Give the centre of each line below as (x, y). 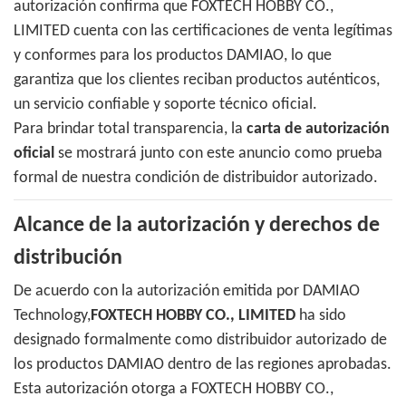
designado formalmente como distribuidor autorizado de (200, 341)
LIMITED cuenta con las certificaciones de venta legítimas (203, 32)
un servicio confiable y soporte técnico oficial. (165, 105)
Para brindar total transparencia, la (130, 130)
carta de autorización (318, 130)
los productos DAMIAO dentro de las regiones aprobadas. (203, 365)
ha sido (321, 316)
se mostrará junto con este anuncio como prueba (218, 154)
